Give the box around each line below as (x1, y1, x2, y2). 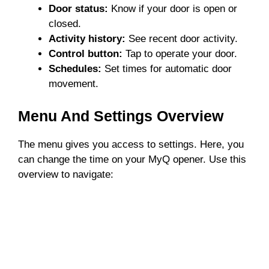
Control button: (49, 48, 122, 60)
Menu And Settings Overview (18, 107, 223, 124)
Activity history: (49, 33, 125, 45)
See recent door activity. (125, 33, 238, 45)
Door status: (49, 3, 108, 15)
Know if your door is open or (108, 3, 237, 15)
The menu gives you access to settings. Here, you (18, 138, 244, 150)
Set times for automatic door (101, 63, 232, 75)
